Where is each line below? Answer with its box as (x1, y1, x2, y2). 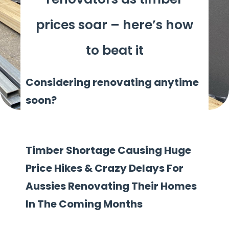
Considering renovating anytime (26, 75, 199, 89)
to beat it (85, 41, 144, 59)
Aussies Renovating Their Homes (26, 179, 197, 194)
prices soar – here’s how (36, 15, 193, 34)
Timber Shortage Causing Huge (26, 143, 191, 158)
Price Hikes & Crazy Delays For (26, 161, 184, 176)
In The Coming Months (26, 197, 143, 212)
